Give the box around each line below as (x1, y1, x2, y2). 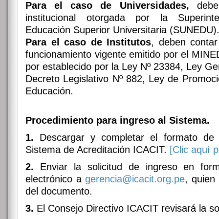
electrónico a (25, 174, 86, 184)
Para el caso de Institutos (25, 37, 151, 47)
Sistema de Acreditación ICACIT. (25, 144, 170, 155)
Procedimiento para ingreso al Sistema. (25, 115, 210, 126)
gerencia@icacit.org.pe (85, 174, 185, 184)
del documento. (25, 186, 92, 197)
